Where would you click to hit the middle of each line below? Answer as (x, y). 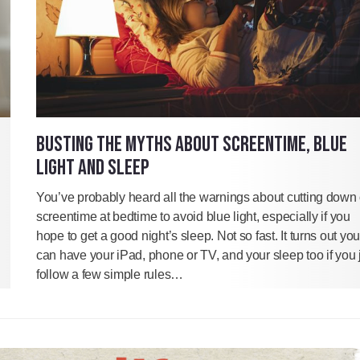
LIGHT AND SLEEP (92, 168)
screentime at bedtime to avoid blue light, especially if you (193, 217)
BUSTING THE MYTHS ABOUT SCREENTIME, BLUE (192, 145)
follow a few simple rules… (110, 275)
